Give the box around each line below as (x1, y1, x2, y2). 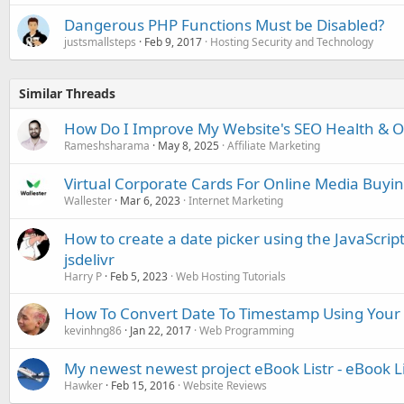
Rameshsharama (64, 138, 150, 153)
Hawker (64, 378, 103, 393)
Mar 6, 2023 (120, 193, 180, 208)
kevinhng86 (64, 323, 122, 338)
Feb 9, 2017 (144, 34, 202, 50)
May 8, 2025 (158, 138, 219, 153)
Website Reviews (183, 378, 267, 393)
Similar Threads (19, 85, 115, 102)
